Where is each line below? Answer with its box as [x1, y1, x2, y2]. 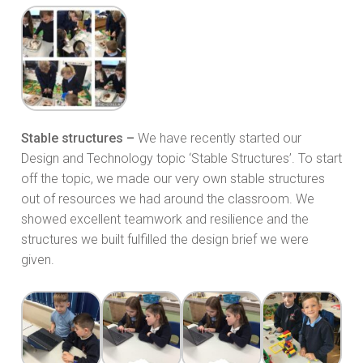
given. [21, 252, 54, 268]
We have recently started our [135, 130, 301, 147]
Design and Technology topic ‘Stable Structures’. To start [21, 151, 342, 167]
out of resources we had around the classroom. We [21, 191, 314, 207]
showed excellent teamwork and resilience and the [21, 211, 309, 228]
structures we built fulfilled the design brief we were [21, 232, 309, 248]
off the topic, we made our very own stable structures [21, 171, 325, 187]
